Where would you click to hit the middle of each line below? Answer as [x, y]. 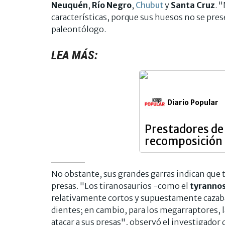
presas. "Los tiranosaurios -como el [121, 186]
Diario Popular [193, 102]
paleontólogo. [79, 29]
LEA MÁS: [75, 55]
